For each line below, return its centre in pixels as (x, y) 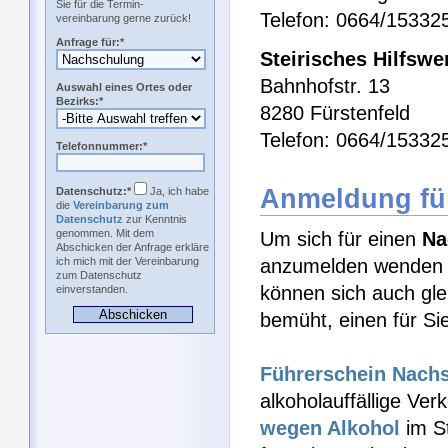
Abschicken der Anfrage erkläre (132, 247)
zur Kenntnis (155, 219)
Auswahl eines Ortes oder (124, 87)
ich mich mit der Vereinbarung (127, 261)
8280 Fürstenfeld (335, 113)
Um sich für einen (341, 239)
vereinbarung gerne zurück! (123, 18)
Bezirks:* (79, 101)
